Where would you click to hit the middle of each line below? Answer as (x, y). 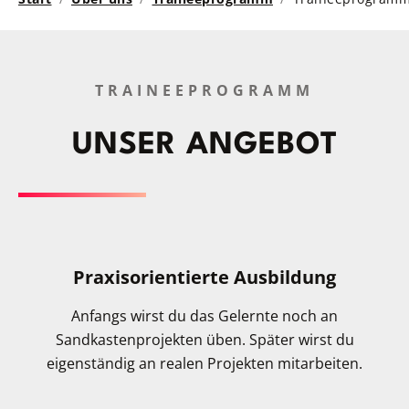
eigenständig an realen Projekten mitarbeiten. (204, 364)
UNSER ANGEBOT (204, 146)
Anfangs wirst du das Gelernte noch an (204, 316)
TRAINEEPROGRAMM (204, 91)
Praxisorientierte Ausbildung (204, 278)
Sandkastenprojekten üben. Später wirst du (204, 340)
